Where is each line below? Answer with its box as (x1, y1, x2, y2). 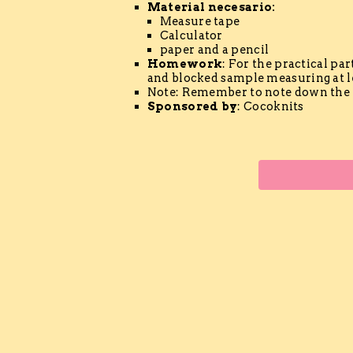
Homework (147, 56, 223, 71)
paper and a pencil (159, 42, 269, 57)
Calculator (159, 28, 223, 43)
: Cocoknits (237, 98, 304, 113)
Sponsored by (147, 98, 238, 113)
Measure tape (159, 13, 240, 28)
